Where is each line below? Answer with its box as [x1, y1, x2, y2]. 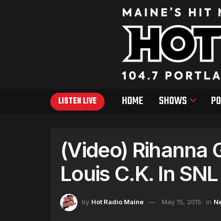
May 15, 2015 [162, 197, 201, 206]
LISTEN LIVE [58, 95, 97, 108]
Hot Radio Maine [91, 197, 144, 206]
